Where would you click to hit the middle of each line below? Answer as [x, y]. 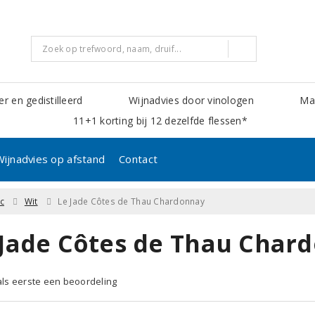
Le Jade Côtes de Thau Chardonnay [131, 201]
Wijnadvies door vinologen [191, 100]
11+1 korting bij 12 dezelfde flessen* [160, 120]
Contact [139, 159]
